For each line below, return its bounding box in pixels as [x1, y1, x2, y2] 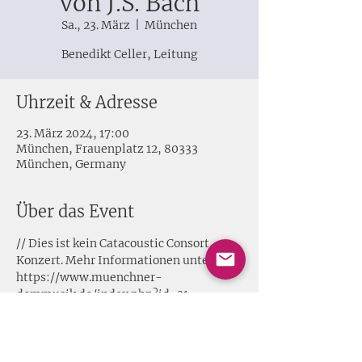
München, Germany [16, 157, 126, 171]
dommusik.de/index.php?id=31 [16, 287, 188, 301]
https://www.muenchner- [16, 270, 162, 284]
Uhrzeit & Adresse [16, 92, 158, 112]
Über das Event [16, 201, 134, 221]
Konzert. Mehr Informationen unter [16, 253, 216, 267]
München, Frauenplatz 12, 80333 [16, 141, 198, 156]
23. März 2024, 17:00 [16, 126, 129, 141]
